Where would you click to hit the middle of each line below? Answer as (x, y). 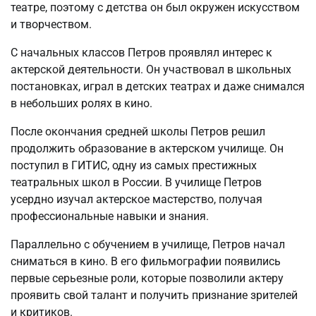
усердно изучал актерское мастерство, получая (136, 199)
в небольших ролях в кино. (81, 103)
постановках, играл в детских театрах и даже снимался (158, 86)
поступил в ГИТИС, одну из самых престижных (134, 165)
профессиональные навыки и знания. (110, 216)
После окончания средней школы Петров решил (138, 131)
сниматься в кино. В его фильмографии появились (146, 261)
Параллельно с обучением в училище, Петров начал (148, 244)
